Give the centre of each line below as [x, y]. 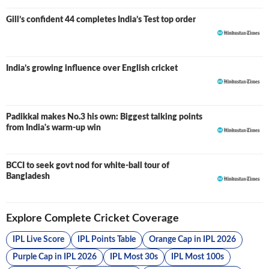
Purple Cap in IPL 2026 [55, 257]
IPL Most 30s [134, 257]
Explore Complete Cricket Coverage [92, 219]
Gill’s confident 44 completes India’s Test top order [101, 20]
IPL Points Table [107, 240]
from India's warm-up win [53, 128]
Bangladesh [28, 177]
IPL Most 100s [198, 257]
